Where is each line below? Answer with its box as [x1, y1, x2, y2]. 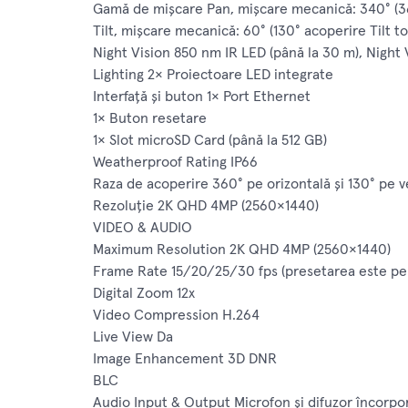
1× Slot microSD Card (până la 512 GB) [93, 133, 327, 148]
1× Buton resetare [93, 111, 207, 127]
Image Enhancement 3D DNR [93, 352, 277, 367]
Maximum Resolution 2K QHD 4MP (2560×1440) [93, 242, 391, 258]
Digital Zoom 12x [93, 286, 195, 301]
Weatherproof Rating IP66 [93, 155, 258, 170]
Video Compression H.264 [93, 308, 260, 323]
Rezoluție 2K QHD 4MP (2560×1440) [93, 199, 319, 214]
